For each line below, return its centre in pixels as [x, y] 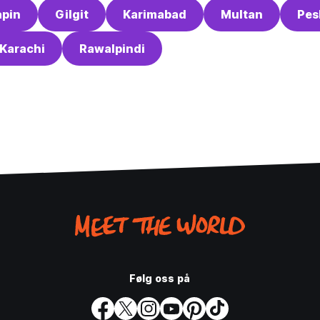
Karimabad [155, 15]
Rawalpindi [112, 49]
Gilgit [72, 15]
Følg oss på [160, 279]
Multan [242, 15]
